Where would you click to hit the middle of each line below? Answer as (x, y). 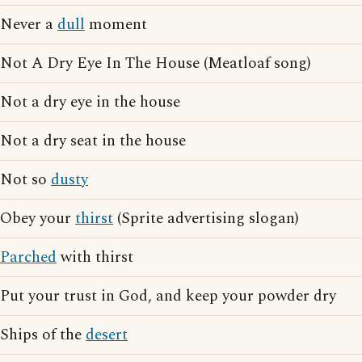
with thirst (95, 257)
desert (107, 335)
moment (116, 25)
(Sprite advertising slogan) (206, 219)
